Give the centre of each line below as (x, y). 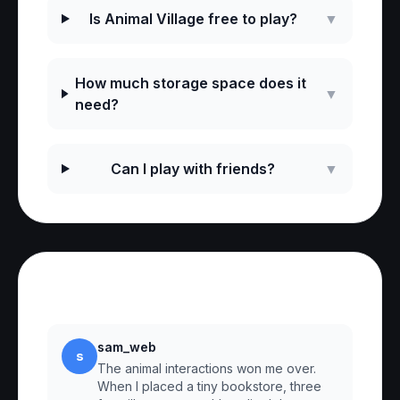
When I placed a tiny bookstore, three (209, 386)
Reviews (91, 295)
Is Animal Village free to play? (193, 19)
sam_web (127, 347)
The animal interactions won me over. (207, 368)
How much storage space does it (191, 83)
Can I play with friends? (193, 169)
